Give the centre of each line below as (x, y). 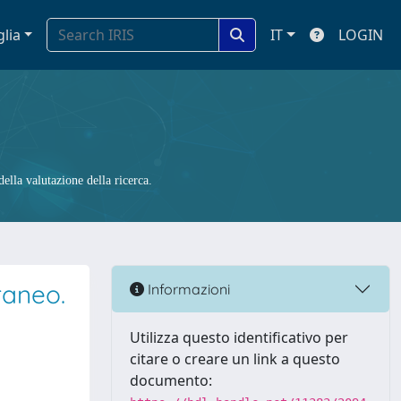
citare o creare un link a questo (235, 359)
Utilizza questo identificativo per (239, 337)
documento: (171, 380)
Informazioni (187, 289)
